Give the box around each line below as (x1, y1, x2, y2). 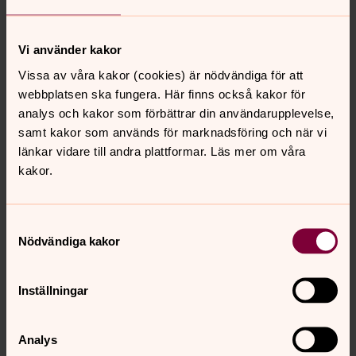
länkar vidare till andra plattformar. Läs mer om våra (18, 144, 306, 157)
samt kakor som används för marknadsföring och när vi (18, 125, 327, 138)
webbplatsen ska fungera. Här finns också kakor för (18, 87, 305, 100)
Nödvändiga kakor (18, 234, 121, 247)
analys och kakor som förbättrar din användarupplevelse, (18, 106, 335, 119)
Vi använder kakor (18, 42, 122, 56)
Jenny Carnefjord (29, 296, 160, 317)
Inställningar (18, 283, 89, 296)
